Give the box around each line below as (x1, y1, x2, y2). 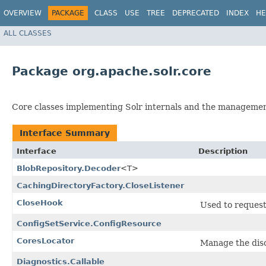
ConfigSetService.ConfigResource (17, 219, 161, 229)
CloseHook (17, 198, 63, 208)
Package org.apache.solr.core (12, 64, 211, 79)
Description (198, 147, 248, 156)
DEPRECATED (172, 9, 219, 17)
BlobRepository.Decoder (17, 164, 121, 173)
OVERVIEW (4, 9, 42, 17)
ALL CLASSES (4, 28, 52, 37)
